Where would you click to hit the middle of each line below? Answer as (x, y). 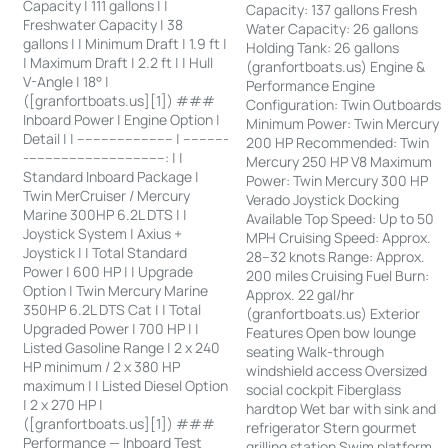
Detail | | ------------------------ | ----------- (126, 139)
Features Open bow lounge (331, 333)
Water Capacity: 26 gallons (332, 29)
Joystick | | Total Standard (105, 253)
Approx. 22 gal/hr (300, 295)
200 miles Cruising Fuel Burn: (338, 276)
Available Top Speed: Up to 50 (340, 219)
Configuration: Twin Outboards (344, 105)
